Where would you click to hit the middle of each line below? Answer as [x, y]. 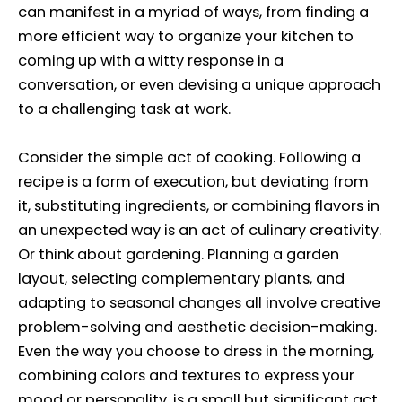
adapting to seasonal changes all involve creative [199, 302]
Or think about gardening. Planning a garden [179, 254]
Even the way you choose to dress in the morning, [196, 351]
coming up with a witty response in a [151, 61]
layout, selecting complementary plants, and [181, 278]
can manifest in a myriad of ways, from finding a [193, 13]
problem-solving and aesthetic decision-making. [197, 327]
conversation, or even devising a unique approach [199, 85]
